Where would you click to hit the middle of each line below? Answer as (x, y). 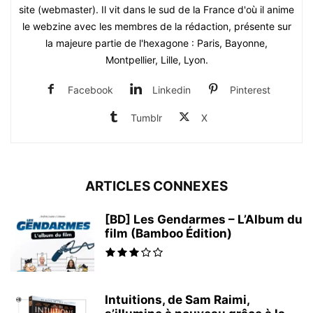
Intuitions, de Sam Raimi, (177, 299)
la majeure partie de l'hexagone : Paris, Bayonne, (156, 43)
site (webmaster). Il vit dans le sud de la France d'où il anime (156, 9)
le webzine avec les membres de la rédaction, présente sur (156, 26)
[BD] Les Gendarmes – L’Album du (204, 219)
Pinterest (250, 89)
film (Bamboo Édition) (168, 233)
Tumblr (146, 117)
